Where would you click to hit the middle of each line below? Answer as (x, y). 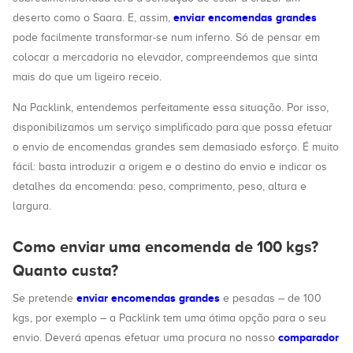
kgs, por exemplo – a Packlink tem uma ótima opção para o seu (169, 318)
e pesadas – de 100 (271, 298)
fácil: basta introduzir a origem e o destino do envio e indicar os (170, 167)
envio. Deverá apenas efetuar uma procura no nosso (145, 338)
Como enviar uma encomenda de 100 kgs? (165, 247)
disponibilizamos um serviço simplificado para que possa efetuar (173, 127)
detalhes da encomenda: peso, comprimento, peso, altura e (160, 186)
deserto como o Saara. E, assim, (93, 18)
